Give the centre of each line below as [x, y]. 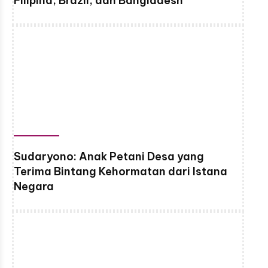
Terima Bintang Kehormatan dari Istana [121, 171]
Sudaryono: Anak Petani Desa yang [109, 156]
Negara [34, 186]
